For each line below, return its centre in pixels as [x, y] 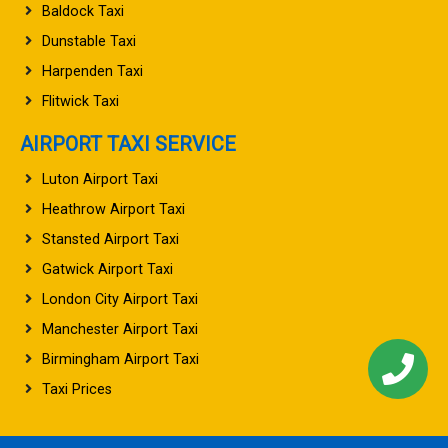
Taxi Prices [77, 389]
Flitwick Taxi [80, 101]
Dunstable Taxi [89, 41]
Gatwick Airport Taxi [107, 269]
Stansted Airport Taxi [110, 239]
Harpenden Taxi [92, 71]
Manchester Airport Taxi [120, 329]
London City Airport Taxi [120, 299]
